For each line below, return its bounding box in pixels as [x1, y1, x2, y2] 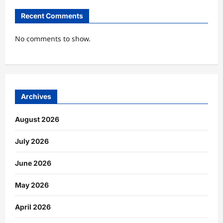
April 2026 [15, 203, 51, 212]
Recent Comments [21, 11, 83, 20]
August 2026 [15, 115, 59, 124]
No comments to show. [15, 33, 91, 43]
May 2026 [15, 181, 49, 190]
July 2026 [15, 137, 49, 146]
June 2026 [15, 159, 51, 168]
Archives [21, 92, 51, 101]
